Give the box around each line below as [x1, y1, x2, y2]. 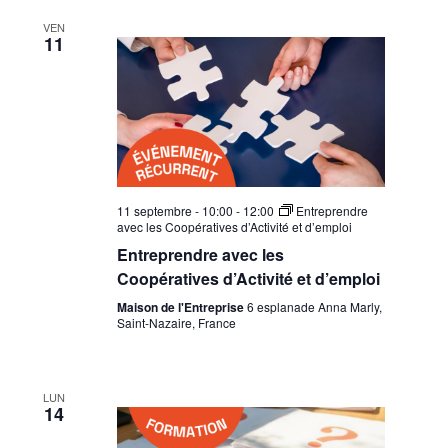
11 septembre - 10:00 [116, 202, 233, 220]
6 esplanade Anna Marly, [246, 298, 382, 316]
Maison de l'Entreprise [116, 298, 247, 317]
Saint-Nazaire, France [116, 314, 236, 332]
